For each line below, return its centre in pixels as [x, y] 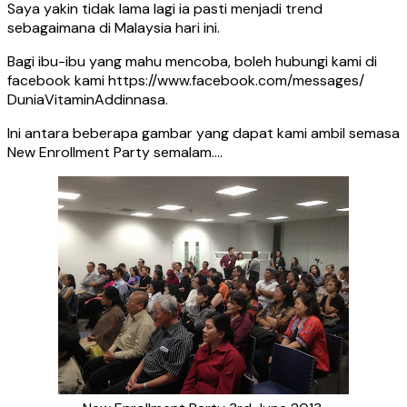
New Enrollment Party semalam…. [115, 153]
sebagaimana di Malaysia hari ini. [114, 28]
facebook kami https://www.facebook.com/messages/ [186, 81]
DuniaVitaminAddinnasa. [88, 100]
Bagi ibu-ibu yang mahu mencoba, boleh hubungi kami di [192, 62]
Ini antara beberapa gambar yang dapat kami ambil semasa [203, 134]
